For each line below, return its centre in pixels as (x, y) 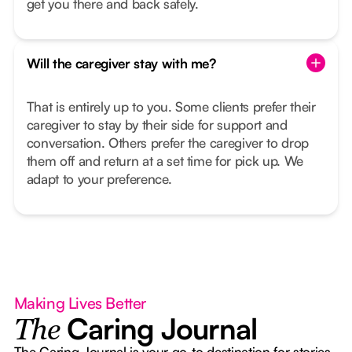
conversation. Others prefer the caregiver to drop (168, 143)
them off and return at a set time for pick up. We (165, 161)
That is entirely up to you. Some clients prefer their (171, 107)
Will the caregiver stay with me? (121, 63)
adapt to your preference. (99, 179)
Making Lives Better (80, 303)
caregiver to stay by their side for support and (157, 125)
